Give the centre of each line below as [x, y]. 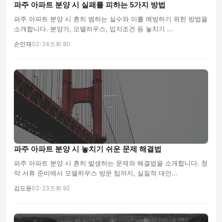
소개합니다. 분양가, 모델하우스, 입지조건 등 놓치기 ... [93, 29]
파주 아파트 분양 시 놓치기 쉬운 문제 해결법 [88, 149]
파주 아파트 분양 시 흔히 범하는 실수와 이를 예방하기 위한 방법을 [111, 19]
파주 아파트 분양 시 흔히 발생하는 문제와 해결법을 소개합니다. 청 [111, 163]
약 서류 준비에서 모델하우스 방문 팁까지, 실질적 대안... [96, 173]
